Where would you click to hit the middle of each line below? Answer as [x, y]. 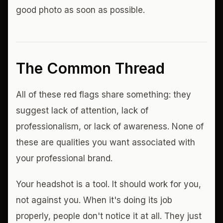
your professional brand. [64, 158]
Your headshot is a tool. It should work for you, [109, 184]
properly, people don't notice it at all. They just [109, 216]
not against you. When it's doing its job [94, 200]
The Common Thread [90, 68]
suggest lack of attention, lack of [82, 111]
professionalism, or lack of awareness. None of [110, 126]
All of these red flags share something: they [104, 95]
